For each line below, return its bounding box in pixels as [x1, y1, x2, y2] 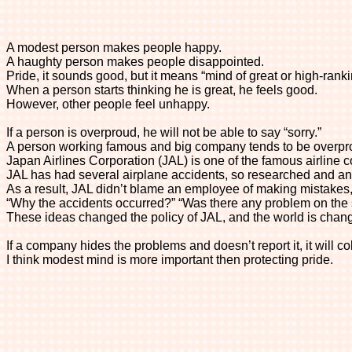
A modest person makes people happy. [6, 41, 222, 54]
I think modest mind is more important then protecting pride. [6, 253, 333, 266]
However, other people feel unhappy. [6, 97, 210, 111]
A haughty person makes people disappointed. [6, 55, 264, 68]
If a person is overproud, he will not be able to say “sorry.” [6, 126, 321, 139]
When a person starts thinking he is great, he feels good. [6, 83, 317, 97]
